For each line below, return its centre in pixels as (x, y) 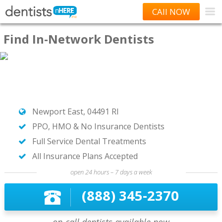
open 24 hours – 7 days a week (111, 172)
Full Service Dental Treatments (89, 141)
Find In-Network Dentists (79, 39)
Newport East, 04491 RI (75, 111)
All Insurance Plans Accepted (85, 156)
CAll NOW (171, 12)
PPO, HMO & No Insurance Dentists (98, 126)
